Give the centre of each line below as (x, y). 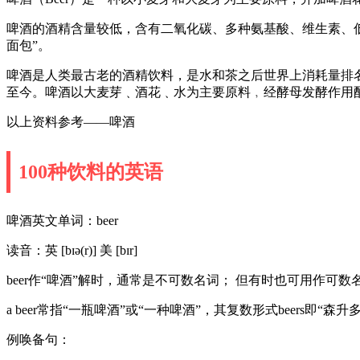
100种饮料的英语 (91, 172)
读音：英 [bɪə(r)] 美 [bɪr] (72, 250)
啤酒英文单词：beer (62, 220)
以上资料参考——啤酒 (71, 121)
